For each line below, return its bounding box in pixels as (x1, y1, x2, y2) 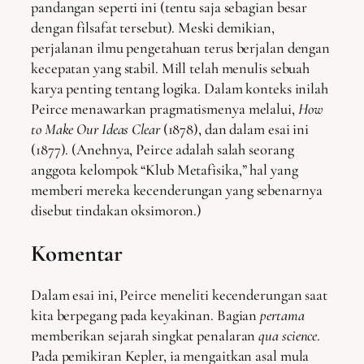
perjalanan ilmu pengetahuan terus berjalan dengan (31, 39, 331, 57)
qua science (258, 327, 318, 345)
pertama (260, 306, 305, 325)
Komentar (31, 239, 123, 267)
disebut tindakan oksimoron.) (31, 201, 202, 219)
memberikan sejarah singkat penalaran (31, 327, 259, 345)
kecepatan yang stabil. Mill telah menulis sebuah (31, 59, 310, 77)
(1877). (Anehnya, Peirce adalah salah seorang (31, 141, 294, 158)
